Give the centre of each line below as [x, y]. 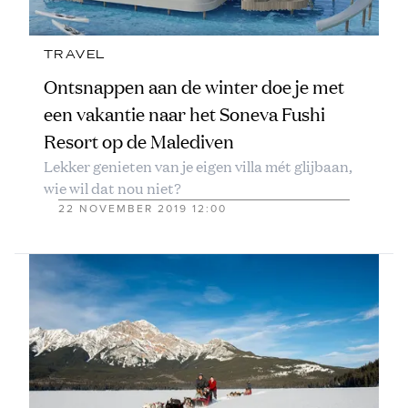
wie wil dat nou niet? [112, 189]
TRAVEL [75, 55]
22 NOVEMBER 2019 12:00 [143, 209]
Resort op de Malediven [139, 142]
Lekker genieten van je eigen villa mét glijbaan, [198, 167]
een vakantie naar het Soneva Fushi [184, 115]
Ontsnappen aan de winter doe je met [194, 87]
